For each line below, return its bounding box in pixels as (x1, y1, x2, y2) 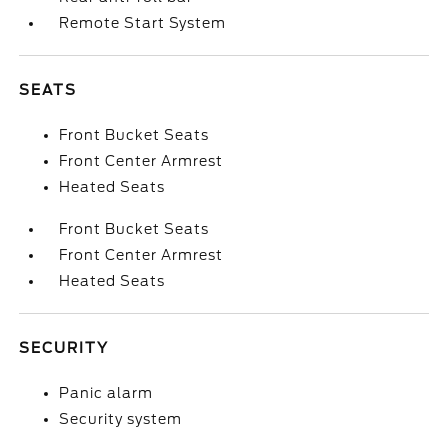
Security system (59, 411, 183, 427)
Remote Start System (59, 15, 227, 31)
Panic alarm (59, 385, 154, 401)
